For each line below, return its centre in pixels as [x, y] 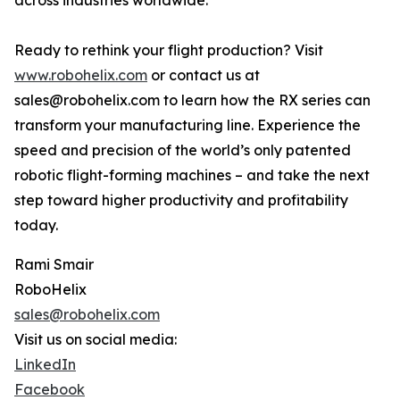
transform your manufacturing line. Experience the [187, 125]
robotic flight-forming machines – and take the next [192, 175]
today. [36, 225]
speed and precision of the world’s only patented [183, 150]
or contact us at [204, 75]
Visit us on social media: [96, 340]
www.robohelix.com [81, 75]
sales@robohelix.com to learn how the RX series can [192, 100]
